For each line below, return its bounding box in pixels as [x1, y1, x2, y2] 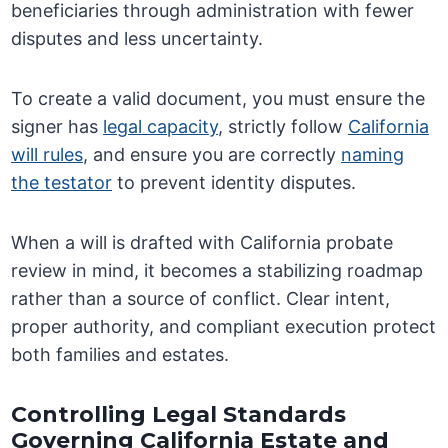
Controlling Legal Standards [11, 401, 347, 429]
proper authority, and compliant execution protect [11, 316, 437, 338]
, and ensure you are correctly [83, 144, 342, 166]
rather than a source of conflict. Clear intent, [11, 288, 391, 310]
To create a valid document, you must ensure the [11, 88, 426, 110]
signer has [11, 116, 104, 138]
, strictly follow [218, 116, 349, 138]
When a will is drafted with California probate [11, 232, 394, 254]
